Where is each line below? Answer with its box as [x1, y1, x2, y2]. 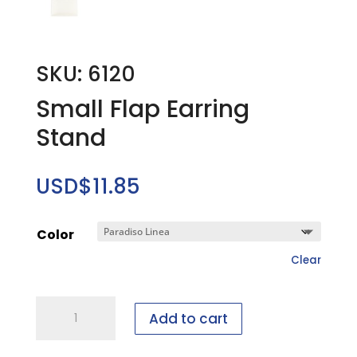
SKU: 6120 [35, 60, 135, 89]
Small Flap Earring [35, 92, 249, 127]
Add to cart [148, 308, 228, 328]
